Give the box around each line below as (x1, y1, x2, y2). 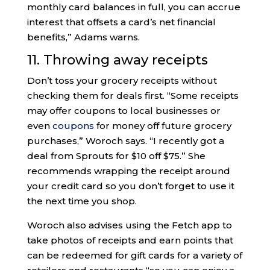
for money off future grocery (93, 120, 231, 132)
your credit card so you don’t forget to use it (27, 180, 234, 192)
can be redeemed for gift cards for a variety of (27, 250, 242, 262)
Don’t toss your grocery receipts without (27, 75, 217, 87)
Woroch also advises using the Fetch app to (27, 219, 232, 231)
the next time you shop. (27, 195, 137, 207)
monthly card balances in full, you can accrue (27, 1, 240, 13)
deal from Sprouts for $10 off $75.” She (27, 150, 206, 162)
